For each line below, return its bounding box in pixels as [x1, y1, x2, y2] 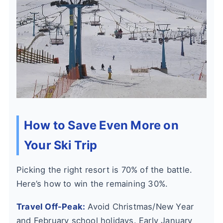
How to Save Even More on [24, 118, 179, 133]
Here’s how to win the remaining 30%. [16, 179, 168, 189]
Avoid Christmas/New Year [85, 202, 194, 212]
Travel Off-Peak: [16, 202, 86, 212]
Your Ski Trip [24, 138, 98, 153]
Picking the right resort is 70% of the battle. [16, 165, 193, 175]
